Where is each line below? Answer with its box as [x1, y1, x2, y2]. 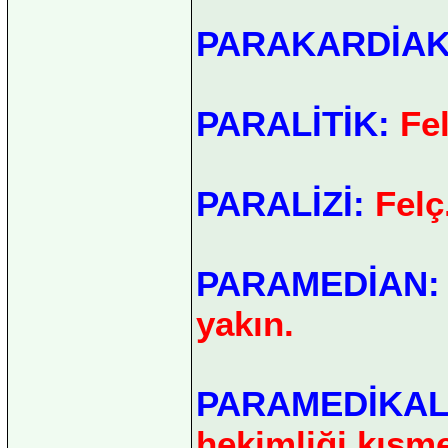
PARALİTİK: [196, 103, 400, 143]
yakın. [196, 303, 294, 343]
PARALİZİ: [196, 183, 365, 223]
